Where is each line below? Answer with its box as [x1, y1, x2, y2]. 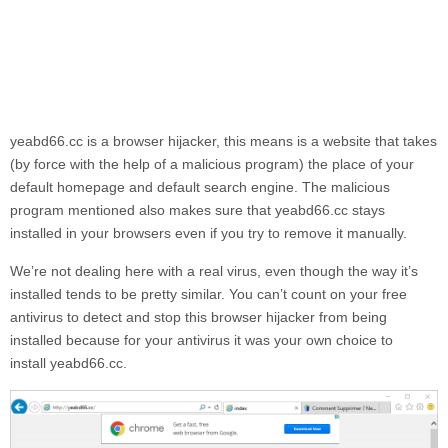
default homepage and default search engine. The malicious [10, 179, 390, 195]
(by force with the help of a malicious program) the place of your [10, 156, 414, 172]
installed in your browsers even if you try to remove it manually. [10, 225, 407, 241]
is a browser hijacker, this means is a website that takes [87, 133, 437, 149]
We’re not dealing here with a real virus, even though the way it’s [10, 263, 418, 279]
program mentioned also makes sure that [10, 202, 275, 218]
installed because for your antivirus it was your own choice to [10, 332, 393, 348]
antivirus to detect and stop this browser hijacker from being [10, 309, 387, 325]
